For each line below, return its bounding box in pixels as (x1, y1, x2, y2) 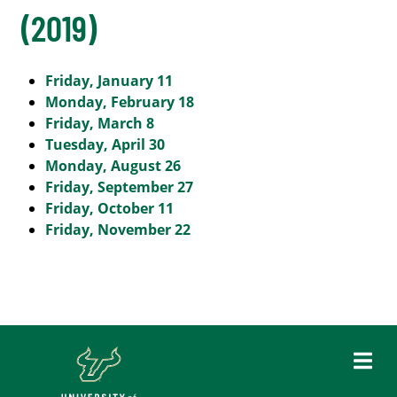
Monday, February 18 (45, 92, 195, 112)
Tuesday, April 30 (45, 135, 166, 154)
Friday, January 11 (45, 71, 174, 90)
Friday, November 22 (45, 220, 191, 239)
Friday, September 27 (45, 177, 194, 197)
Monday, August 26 (45, 156, 182, 175)
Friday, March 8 (45, 113, 155, 133)
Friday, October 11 (45, 198, 175, 218)
